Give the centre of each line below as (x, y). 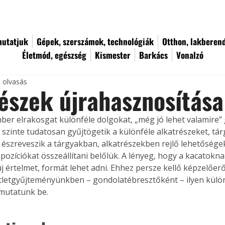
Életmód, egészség (54, 55)
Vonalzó (190, 55)
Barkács (153, 55)
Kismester (113, 55)
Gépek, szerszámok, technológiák (95, 41)
